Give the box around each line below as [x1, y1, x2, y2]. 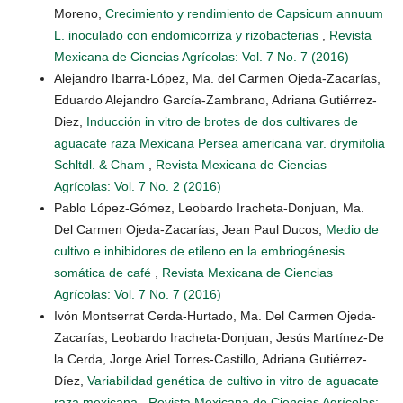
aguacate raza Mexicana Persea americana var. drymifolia [54, 135, 385, 150]
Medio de [326, 221, 379, 237]
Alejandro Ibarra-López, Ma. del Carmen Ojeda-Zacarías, [54, 70, 381, 85]
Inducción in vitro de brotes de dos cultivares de [86, 113, 358, 129]
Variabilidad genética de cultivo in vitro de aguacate [87, 372, 379, 388]
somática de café [54, 264, 155, 280]
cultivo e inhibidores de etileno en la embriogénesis [54, 243, 345, 258]
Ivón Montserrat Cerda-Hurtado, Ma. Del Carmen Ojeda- [54, 308, 376, 323]
